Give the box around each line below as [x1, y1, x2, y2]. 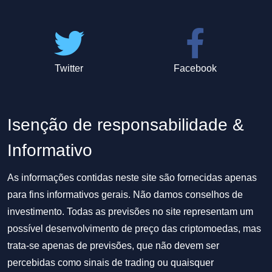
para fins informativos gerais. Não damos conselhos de [7, 189, 243, 200]
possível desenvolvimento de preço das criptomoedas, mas [7, 223, 261, 234]
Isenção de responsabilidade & [7, 115, 244, 134]
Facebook [173, 63, 217, 73]
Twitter [55, 63, 84, 73]
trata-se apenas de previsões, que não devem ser [7, 240, 219, 251]
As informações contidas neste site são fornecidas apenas [7, 172, 257, 183]
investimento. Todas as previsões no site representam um [7, 206, 253, 217]
